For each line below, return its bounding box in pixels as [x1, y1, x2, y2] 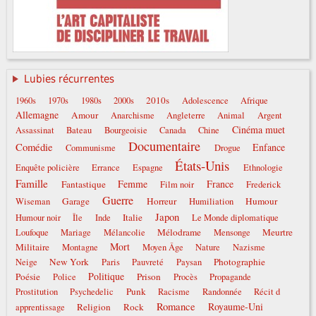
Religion [77, 300, 111, 314]
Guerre [102, 193, 133, 209]
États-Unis [174, 157, 229, 175]
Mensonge [213, 226, 250, 239]
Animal [217, 109, 245, 122]
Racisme [158, 286, 190, 298]
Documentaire [128, 138, 200, 155]
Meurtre [262, 226, 293, 239]
